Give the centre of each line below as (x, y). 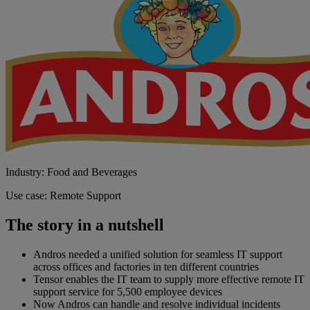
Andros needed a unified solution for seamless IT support (158, 254)
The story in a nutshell (85, 225)
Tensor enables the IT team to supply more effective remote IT (169, 279)
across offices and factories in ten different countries (146, 266)
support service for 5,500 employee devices (128, 291)
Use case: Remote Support (63, 195)
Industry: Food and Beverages (71, 172)
